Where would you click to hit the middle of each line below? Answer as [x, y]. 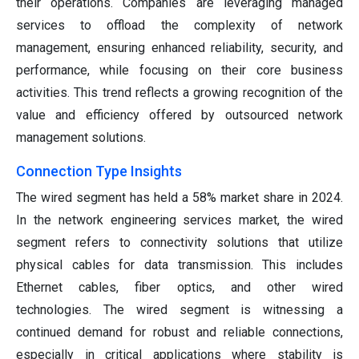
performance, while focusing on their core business [179, 70]
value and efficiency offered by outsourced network [179, 115]
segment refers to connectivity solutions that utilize [179, 242]
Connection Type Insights [99, 171]
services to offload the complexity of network [179, 25]
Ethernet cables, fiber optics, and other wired [179, 287]
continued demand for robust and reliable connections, [179, 332]
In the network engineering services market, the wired [179, 220]
